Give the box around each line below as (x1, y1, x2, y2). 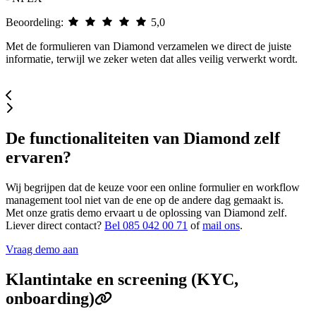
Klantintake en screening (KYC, (6, 269, 238, 288)
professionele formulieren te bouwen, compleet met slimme (22, 53, 284, 66)
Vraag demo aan (6, 243, 78, 255)
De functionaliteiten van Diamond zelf (6, 129, 280, 147)
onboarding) (6, 288, 95, 308)
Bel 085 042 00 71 (104, 219, 188, 231)
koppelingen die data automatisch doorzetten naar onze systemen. (22, 66, 312, 78)
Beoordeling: (22, 16, 80, 29)
